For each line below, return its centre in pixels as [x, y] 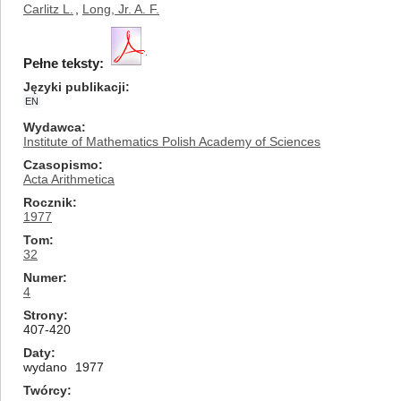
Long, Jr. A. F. [121, 9]
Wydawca [52, 127]
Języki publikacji [74, 87]
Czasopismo [61, 165]
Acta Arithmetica [69, 179]
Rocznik [48, 202]
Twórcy [45, 390]
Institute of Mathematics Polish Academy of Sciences [172, 141]
